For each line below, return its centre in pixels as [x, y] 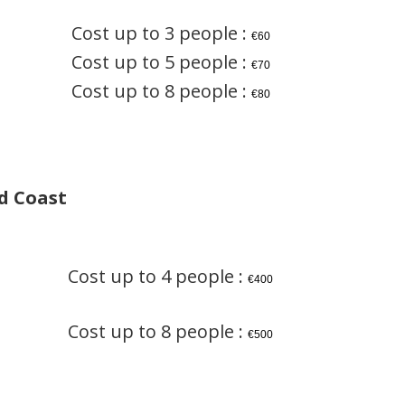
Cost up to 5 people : [161, 62]
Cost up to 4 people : [158, 277]
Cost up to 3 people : [161, 33]
